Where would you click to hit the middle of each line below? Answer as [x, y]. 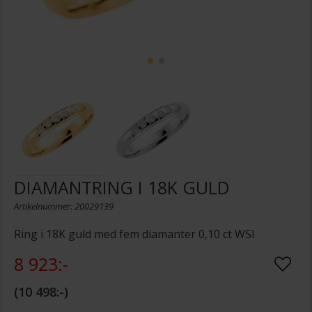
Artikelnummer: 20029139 [64, 206]
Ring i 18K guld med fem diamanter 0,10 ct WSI [134, 234]
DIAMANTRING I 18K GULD [122, 188]
